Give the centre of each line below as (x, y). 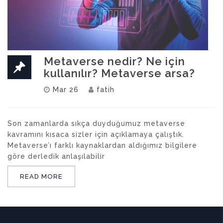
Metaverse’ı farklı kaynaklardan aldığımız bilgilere (102, 146)
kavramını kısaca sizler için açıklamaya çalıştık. (96, 135)
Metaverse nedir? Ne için (114, 61)
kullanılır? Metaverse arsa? (119, 73)
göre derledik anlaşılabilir (56, 157)
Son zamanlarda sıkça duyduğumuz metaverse (96, 124)
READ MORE (41, 177)
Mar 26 (66, 90)
